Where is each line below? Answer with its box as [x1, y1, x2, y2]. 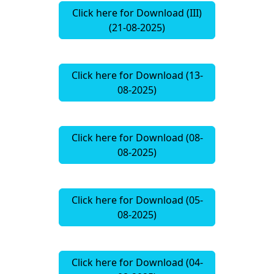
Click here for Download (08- [71, 131, 203, 145]
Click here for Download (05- [71, 193, 203, 207]
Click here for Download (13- [71, 68, 203, 83]
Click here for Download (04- [71, 256, 203, 270]
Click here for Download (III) [72, 6, 202, 20]
